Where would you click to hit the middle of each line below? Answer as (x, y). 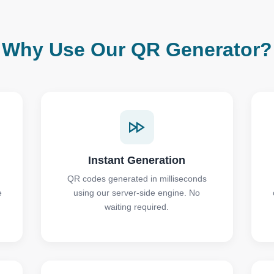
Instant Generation (137, 160)
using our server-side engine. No (137, 193)
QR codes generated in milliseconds (137, 179)
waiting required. (137, 207)
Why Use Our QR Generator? (137, 50)
